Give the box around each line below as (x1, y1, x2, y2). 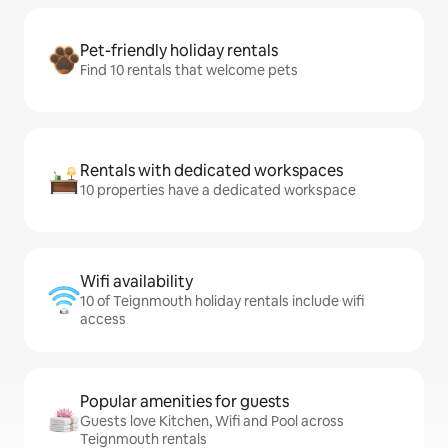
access (80, 310, 126, 328)
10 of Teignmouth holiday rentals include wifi (80, 292, 364, 310)
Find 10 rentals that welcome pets (80, 61, 298, 79)
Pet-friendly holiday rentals (80, 40, 278, 61)
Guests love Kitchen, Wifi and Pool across (80, 412, 344, 430)
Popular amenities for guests (80, 391, 289, 412)
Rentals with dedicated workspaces (80, 160, 343, 181)
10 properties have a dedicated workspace (80, 181, 356, 199)
